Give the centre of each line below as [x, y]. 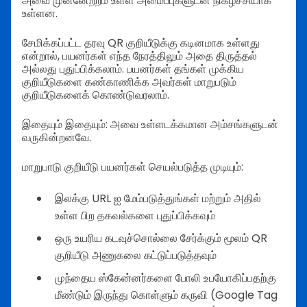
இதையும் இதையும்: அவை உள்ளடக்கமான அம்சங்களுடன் [150, 125]
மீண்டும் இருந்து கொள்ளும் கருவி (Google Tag [166, 295]
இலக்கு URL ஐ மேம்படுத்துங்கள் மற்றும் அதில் [158, 199]
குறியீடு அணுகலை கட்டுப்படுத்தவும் [136, 256]
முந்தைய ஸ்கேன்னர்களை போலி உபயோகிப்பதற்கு [165, 278]
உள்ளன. [40, 14]
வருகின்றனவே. [57, 138]
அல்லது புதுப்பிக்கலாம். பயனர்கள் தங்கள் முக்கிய [133, 69]
